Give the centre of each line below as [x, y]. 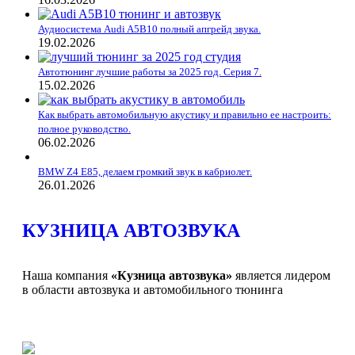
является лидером [281, 276]
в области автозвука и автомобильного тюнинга [153, 290]
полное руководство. [84, 129]
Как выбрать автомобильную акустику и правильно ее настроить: [185, 115]
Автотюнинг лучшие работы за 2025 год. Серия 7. [150, 72]
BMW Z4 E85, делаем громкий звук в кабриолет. [145, 172]
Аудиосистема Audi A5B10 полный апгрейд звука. [149, 29]
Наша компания [67, 276]
